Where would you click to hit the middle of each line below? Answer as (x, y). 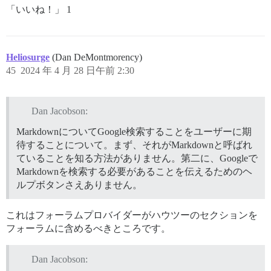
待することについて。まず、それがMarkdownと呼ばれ (134, 145)
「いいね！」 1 (39, 9)
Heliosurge (28, 57)
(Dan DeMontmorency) (97, 57)
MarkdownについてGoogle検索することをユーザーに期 (134, 131)
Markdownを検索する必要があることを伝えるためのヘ (134, 171)
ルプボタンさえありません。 (79, 184)
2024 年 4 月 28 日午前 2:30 (77, 70)
